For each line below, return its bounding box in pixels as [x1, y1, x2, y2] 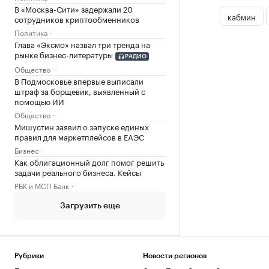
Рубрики [14, 252, 44, 259]
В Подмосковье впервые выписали [14, 74, 144, 86]
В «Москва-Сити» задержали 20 [14, 2, 133, 15]
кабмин [227, 10, 256, 22]
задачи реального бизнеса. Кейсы [14, 165, 141, 178]
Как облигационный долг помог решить [14, 155, 164, 168]
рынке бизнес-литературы [14, 48, 113, 61]
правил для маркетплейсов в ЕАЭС [14, 130, 144, 142]
